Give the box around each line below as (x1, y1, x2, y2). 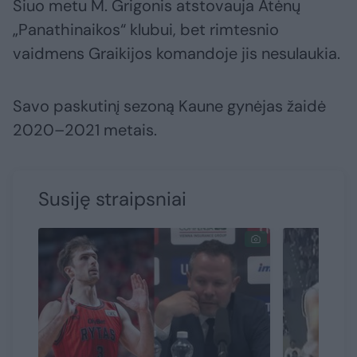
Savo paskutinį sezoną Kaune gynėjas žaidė (13, 96, 326, 117)
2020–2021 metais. (13, 120, 157, 141)
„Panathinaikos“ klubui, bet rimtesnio (13, 19, 279, 41)
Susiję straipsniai (38, 186, 186, 212)
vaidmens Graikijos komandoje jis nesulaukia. (13, 43, 340, 65)
